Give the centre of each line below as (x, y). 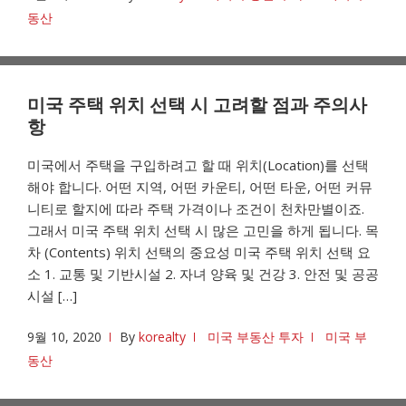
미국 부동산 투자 (256, 337)
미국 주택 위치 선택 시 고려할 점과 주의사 (197, 105)
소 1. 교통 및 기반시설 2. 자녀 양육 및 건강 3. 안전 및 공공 (203, 274)
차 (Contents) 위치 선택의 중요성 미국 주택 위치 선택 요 (199, 252)
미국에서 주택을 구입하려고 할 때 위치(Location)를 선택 (198, 165)
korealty (162, 337)
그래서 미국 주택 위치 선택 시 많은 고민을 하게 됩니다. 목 (203, 230)
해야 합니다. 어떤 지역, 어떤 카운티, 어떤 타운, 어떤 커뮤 (200, 187)
